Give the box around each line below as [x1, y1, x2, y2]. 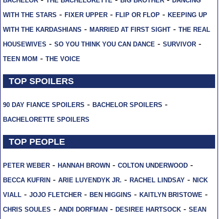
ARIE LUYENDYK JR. [58, 176, 122, 184]
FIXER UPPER [64, 11, 108, 19]
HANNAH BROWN [57, 162, 110, 170]
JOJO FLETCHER [29, 191, 82, 199]
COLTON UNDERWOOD [117, 162, 188, 170]
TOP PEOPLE [9, 136, 66, 147]
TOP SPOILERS [9, 76, 74, 86]
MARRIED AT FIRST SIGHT [89, 26, 171, 34]
